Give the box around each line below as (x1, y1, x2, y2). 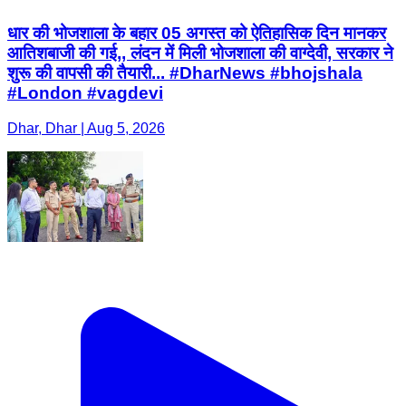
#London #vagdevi (7, 83, 163, 103)
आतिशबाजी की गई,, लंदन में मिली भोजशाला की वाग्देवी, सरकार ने (7, 43, 393, 63)
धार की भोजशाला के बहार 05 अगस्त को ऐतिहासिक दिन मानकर (7, 24, 386, 43)
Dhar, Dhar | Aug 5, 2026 (7, 121, 165, 137)
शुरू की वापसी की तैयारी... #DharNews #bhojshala (7, 63, 362, 83)
